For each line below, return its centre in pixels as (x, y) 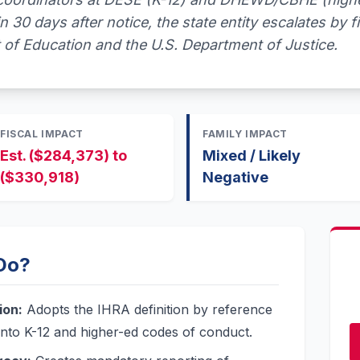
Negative (235, 177)
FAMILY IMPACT (245, 134)
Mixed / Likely (252, 155)
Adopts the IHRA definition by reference (147, 309)
